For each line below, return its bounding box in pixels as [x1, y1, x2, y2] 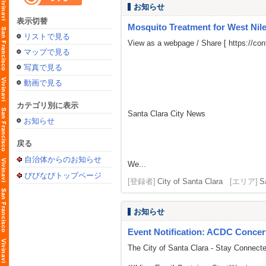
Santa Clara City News [128, 109, 205, 118]
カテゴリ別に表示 [17, 101, 78, 110]
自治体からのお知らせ [24, 155, 102, 164]
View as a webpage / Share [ [128, 39, 229, 47]
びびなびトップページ [24, 171, 102, 180]
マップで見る [24, 47, 70, 56]
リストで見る [24, 32, 70, 41]
